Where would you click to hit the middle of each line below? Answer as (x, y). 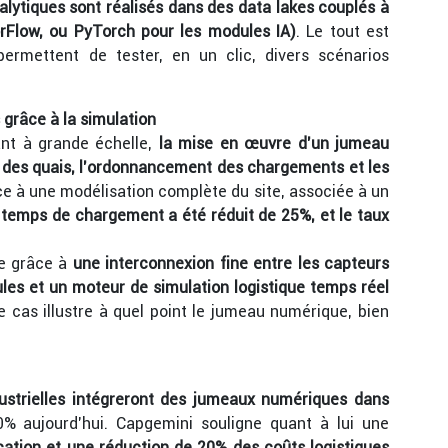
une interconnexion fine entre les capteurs (231, 263)
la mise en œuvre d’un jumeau (274, 143)
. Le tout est (342, 31)
